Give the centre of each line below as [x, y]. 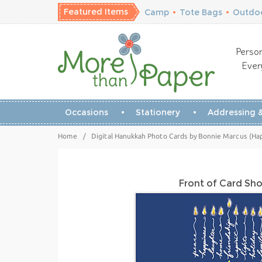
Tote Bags [201, 12]
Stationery [158, 112]
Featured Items [96, 12]
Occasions [86, 112]
